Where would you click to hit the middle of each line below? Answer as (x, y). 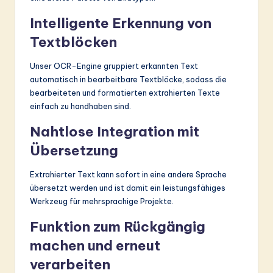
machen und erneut (95, 246)
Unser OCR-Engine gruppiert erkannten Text (114, 66)
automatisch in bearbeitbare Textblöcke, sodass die (128, 80)
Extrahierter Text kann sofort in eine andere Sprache (128, 175)
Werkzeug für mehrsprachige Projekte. (102, 201)
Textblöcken (73, 42)
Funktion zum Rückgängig (118, 227)
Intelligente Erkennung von (121, 23)
